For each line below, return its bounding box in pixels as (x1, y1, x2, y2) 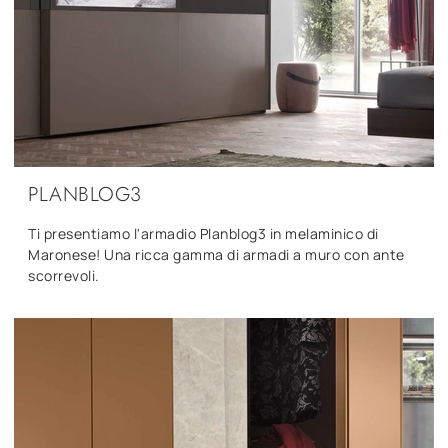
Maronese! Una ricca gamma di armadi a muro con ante (28, 244, 405, 264)
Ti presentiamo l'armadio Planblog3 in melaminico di (28, 223, 379, 243)
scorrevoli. (28, 265, 100, 285)
